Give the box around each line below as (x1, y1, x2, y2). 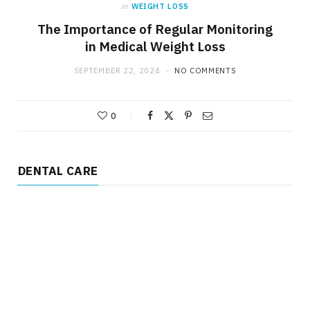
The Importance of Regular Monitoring (37, 21, 273, 38)
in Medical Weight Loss (84, 38, 226, 55)
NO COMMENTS (174, 66, 237, 76)
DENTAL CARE (18, 163, 98, 179)
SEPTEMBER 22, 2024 (73, 66, 161, 76)
